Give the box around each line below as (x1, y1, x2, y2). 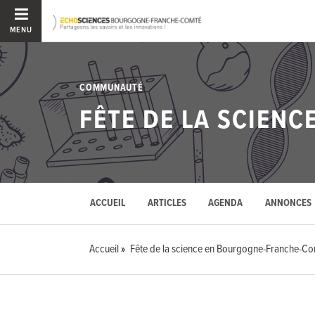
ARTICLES (147, 197, 186, 211)
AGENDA (208, 197, 243, 211)
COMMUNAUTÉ (79, 81, 143, 94)
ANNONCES (265, 197, 312, 211)
